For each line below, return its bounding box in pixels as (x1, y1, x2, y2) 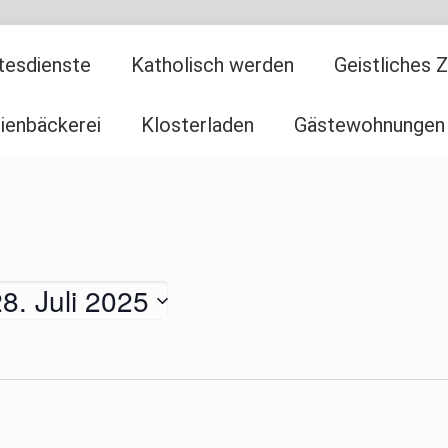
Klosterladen (141, 113, 254, 137)
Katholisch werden (130, 53, 294, 77)
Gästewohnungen (294, 113, 445, 137)
